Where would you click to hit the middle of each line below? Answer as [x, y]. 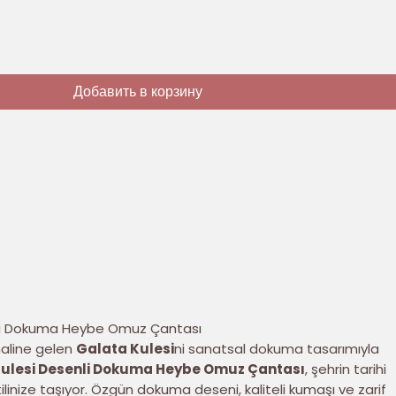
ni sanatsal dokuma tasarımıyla [276, 348]
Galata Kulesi [125, 348]
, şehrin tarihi [345, 369]
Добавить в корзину [138, 91]
